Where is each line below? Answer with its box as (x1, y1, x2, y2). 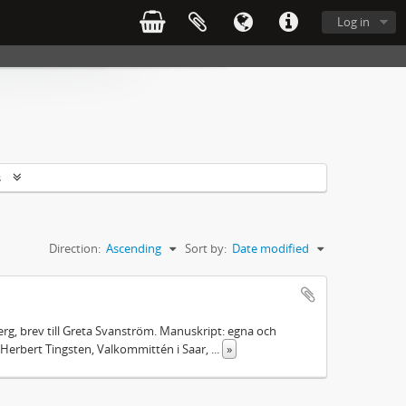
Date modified (232, 239, 309, 256)
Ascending (106, 239, 161, 256)
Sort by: (185, 239, 227, 256)
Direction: (49, 239, 101, 256)
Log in (337, 14, 370, 30)
